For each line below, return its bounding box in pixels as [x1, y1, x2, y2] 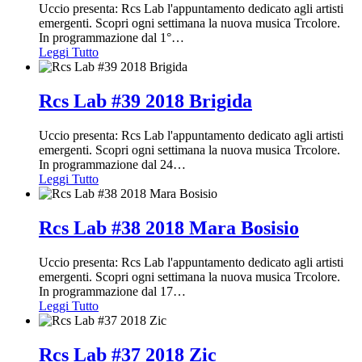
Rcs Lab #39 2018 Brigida [39, 90, 252, 112]
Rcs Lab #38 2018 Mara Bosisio [39, 217, 299, 238]
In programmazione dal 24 [39, 158, 173, 172]
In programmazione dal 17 [39, 284, 173, 298]
